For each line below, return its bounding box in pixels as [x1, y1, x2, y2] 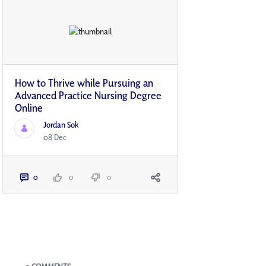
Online [15, 101, 43, 115]
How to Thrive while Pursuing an [15, 76, 153, 90]
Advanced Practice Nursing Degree [15, 88, 161, 103]
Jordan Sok [43, 119, 79, 131]
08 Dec [43, 132, 66, 143]
